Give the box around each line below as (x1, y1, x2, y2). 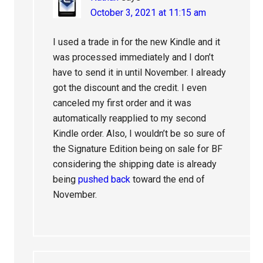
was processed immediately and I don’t (53, 52, 214, 63)
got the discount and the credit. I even (53, 82, 207, 94)
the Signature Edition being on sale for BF (53, 143, 223, 155)
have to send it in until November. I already (53, 67, 227, 79)
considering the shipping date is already (53, 159, 217, 170)
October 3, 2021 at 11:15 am (90, 7, 207, 19)
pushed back (78, 174, 131, 186)
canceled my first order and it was (53, 97, 192, 109)
